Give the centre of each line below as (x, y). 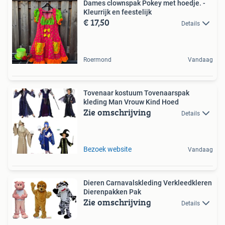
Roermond (97, 60)
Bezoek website (107, 149)
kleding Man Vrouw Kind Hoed (131, 102)
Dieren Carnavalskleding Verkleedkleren (148, 183)
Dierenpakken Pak (112, 192)
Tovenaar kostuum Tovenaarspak (136, 93)
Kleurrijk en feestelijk (118, 12)
